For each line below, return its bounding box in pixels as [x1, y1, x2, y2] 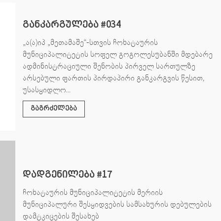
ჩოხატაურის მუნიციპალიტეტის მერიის [22, 187, 163, 197]
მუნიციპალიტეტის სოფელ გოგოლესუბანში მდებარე [22, 49, 213, 59]
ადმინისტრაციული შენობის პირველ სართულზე [22, 61, 195, 71]
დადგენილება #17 [22, 169, 112, 180]
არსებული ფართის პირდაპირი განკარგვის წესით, [22, 73, 204, 83]
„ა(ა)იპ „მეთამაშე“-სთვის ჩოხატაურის [22, 37, 158, 47]
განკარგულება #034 [22, 19, 121, 30]
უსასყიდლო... [22, 84, 71, 95]
